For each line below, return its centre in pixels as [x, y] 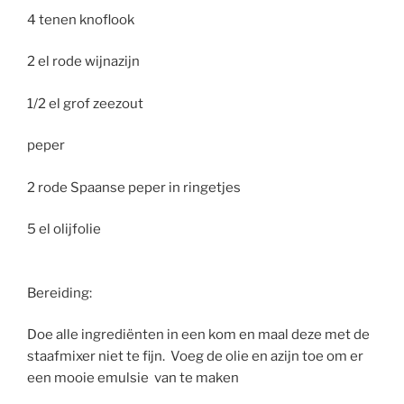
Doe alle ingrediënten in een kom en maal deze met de [198, 335]
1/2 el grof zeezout [85, 103]
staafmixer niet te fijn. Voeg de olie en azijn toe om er [195, 357]
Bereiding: [60, 293]
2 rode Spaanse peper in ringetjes [135, 187]
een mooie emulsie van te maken [133, 378]
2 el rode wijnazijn [83, 62]
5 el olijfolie [64, 230]
